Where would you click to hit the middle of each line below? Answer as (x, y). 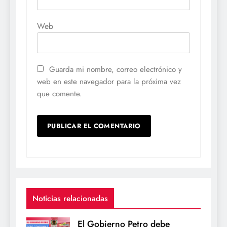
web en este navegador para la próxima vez (109, 81)
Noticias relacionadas (70, 198)
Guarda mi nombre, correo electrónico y (116, 69)
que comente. (60, 93)
